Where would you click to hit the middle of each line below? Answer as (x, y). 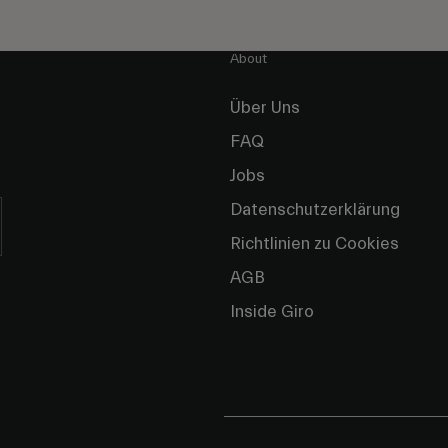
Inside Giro (272, 312)
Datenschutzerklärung (315, 210)
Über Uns (265, 108)
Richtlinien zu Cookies (314, 244)
